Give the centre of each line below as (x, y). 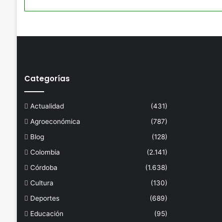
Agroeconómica (55, 121)
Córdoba (44, 167)
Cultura (42, 183)
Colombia (45, 152)
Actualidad (47, 106)
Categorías (47, 78)
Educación (47, 213)
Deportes (45, 198)
